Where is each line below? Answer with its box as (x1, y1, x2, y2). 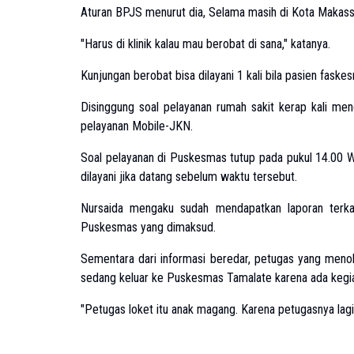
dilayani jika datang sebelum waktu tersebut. (81, 169, 297, 184)
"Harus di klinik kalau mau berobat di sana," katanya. (81, 36, 330, 51)
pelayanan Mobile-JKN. (81, 119, 193, 134)
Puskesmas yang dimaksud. (81, 220, 216, 235)
